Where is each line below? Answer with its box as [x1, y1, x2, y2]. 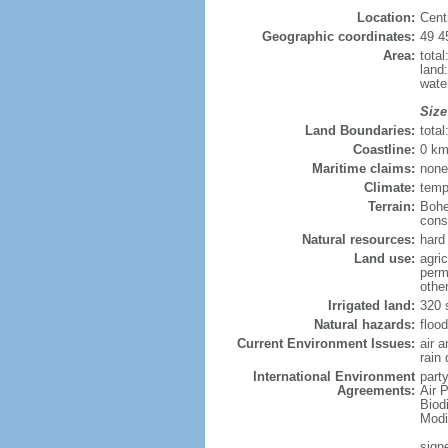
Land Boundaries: [304, 123, 415, 138]
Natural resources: [301, 232, 415, 247]
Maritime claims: [311, 161, 415, 176]
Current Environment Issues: [236, 336, 415, 351]
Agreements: [336, 383, 415, 398]
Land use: [353, 251, 415, 266]
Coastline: [352, 142, 415, 157]
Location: [356, 10, 415, 25]
